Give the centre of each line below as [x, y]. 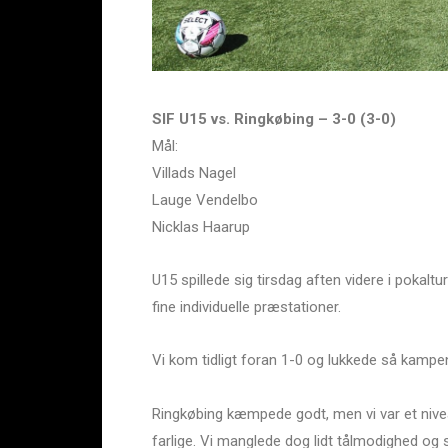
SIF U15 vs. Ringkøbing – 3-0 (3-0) [274, 118]
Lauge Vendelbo [205, 199]
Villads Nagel [194, 172]
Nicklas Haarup [201, 226]
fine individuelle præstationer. [246, 307]
